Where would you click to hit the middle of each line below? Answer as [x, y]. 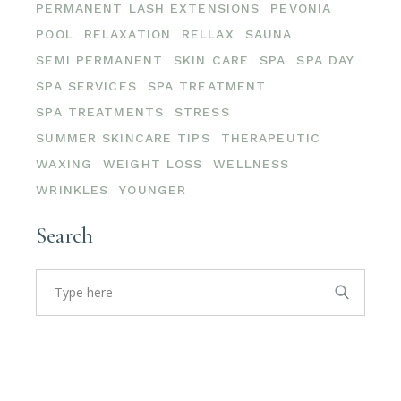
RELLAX [208, 34]
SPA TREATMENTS [100, 111]
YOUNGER [153, 189]
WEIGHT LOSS [153, 163]
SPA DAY [326, 60]
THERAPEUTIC [271, 137]
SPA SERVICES [86, 85]
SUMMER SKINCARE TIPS [123, 137]
